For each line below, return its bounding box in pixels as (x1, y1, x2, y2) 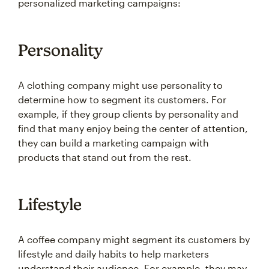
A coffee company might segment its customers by (18, 234, 250, 246)
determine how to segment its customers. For (18, 94, 226, 106)
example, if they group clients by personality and (18, 108, 238, 120)
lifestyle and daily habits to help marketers (18, 248, 209, 260)
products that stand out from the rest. (18, 151, 192, 163)
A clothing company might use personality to (18, 79, 223, 91)
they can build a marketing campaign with (18, 137, 209, 149)
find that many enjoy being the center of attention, (18, 122, 248, 134)
